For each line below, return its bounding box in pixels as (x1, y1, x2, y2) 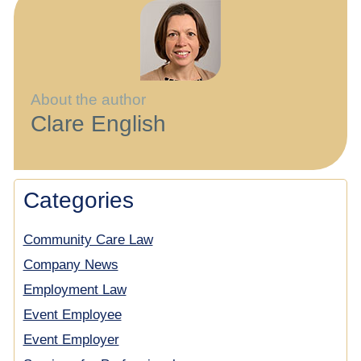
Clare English (31, 111, 166, 137)
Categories (23, 188, 134, 214)
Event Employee (23, 307, 122, 323)
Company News (23, 257, 118, 273)
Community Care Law (23, 232, 153, 248)
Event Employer (23, 332, 119, 348)
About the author (31, 91, 146, 109)
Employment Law (23, 282, 127, 298)
